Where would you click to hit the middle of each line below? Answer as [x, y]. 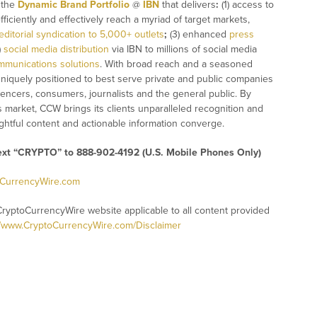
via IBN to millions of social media [183, 50]
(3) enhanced [198, 35]
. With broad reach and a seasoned [176, 64]
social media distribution [56, 50]
